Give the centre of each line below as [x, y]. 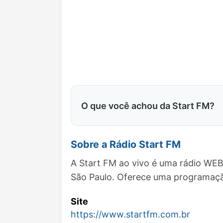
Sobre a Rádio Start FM [126, 145]
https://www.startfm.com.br [130, 214]
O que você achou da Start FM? [148, 106]
